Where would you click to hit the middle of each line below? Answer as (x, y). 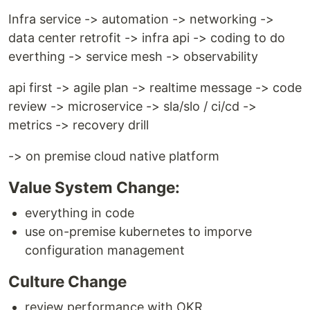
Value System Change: (94, 187)
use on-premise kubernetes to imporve (138, 231)
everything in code (80, 213)
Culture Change (67, 281)
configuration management (105, 250)
